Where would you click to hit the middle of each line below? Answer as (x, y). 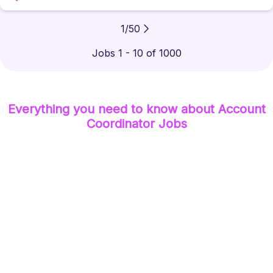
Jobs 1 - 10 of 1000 (136, 53)
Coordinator (120, 124)
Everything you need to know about (113, 109)
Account (242, 109)
